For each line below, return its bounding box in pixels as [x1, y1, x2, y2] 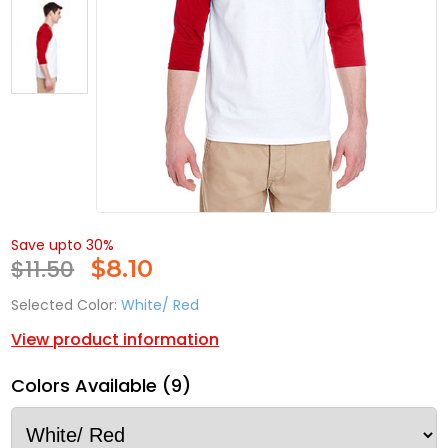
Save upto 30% [11, 235, 115, 256]
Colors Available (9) [11, 373, 192, 399]
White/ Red [121, 295, 200, 316]
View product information [11, 328, 220, 352]
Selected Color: [11, 295, 118, 316]
